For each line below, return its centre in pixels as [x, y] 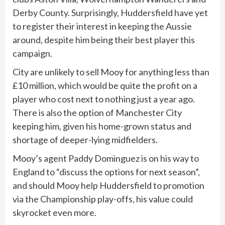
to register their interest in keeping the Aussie [102, 26]
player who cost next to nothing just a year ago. [104, 99]
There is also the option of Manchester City [97, 112]
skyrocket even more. [54, 212]
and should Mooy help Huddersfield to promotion [108, 185]
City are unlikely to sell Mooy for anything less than [111, 72]
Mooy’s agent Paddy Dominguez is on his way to [106, 158]
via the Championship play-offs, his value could [103, 199]
